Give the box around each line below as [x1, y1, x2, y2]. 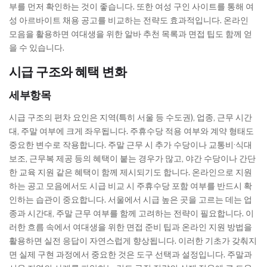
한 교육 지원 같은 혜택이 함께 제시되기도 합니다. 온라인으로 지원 [9, 167, 252, 178]
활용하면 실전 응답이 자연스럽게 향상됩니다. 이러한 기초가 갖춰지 [9, 236, 257, 246]
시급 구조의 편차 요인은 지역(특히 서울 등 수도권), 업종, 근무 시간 [9, 113, 252, 123]
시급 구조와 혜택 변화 [9, 64, 127, 80]
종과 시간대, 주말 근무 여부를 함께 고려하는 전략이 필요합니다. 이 [9, 209, 254, 219]
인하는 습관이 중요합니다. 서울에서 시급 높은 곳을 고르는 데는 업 [9, 195, 252, 205]
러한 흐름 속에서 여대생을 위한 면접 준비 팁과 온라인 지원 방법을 [9, 222, 252, 232]
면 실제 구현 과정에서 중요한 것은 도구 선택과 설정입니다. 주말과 [9, 250, 252, 260]
